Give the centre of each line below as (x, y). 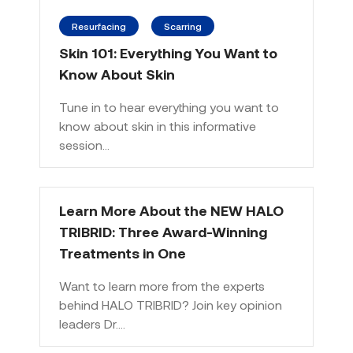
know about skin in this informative (158, 126)
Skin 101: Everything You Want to (168, 53)
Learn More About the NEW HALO (171, 210)
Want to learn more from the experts (162, 286)
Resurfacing (99, 26)
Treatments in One (123, 253)
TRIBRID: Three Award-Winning (163, 232)
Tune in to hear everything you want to (169, 107)
